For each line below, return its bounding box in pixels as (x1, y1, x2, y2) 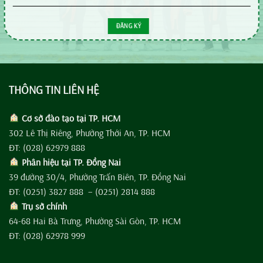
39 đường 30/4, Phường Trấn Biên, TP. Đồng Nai (9, 170, 186, 183)
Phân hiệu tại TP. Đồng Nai (19, 156, 122, 168)
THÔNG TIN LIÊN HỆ (9, 83, 99, 97)
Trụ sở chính (19, 200, 68, 212)
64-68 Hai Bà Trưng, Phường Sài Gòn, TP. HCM (9, 214, 181, 227)
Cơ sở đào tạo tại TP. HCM (19, 112, 121, 124)
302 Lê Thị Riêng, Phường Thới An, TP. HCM (9, 126, 170, 139)
